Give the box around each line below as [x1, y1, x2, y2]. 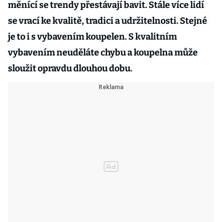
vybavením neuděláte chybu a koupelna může [8, 47, 198, 58]
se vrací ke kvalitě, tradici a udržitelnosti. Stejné [8, 15, 207, 26]
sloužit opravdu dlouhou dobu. [8, 63, 132, 74]
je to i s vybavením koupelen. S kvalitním [8, 31, 177, 42]
